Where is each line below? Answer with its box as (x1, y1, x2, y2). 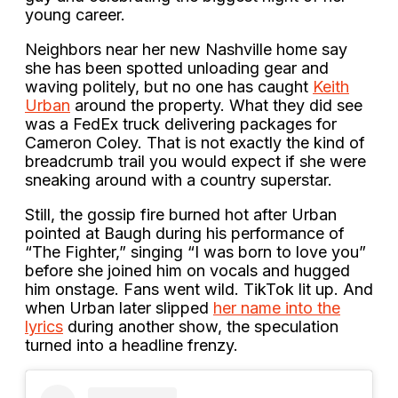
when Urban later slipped (25, 298, 213, 317)
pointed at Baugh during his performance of (25, 223, 345, 243)
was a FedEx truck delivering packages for (25, 114, 337, 133)
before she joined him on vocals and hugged (25, 260, 350, 280)
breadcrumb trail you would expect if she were (25, 151, 366, 171)
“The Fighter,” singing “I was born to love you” (25, 242, 366, 261)
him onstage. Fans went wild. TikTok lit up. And (25, 279, 373, 298)
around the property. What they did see (70, 95, 362, 115)
